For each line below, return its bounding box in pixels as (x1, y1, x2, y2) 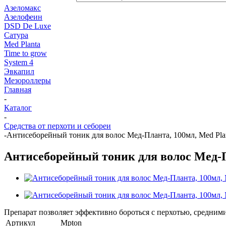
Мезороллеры (4, 76, 51, 85)
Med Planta (4, 40, 40, 48)
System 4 (4, 58, 33, 67)
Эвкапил (4, 67, 34, 76)
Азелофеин (4, 13, 42, 21)
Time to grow (4, 49, 47, 58)
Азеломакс (4, 4, 41, 12)
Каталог (4, 103, 32, 112)
